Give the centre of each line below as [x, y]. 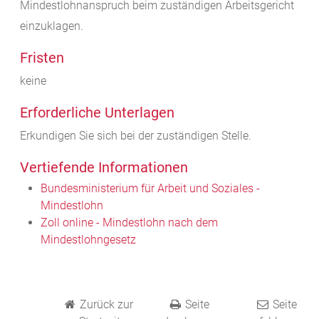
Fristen [42, 58]
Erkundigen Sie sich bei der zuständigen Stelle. [136, 136]
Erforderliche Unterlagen [97, 113]
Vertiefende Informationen [104, 168]
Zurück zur [106, 305]
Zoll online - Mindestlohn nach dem [129, 223]
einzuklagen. [52, 26]
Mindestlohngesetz [88, 240]
